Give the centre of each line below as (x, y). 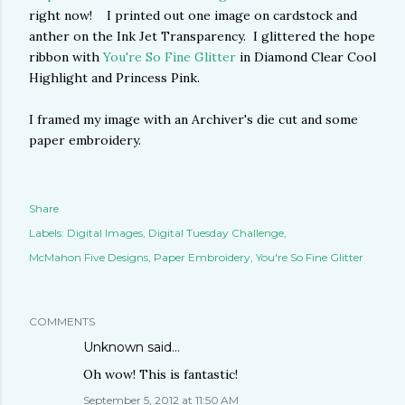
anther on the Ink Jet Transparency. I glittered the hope (202, 37)
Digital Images (105, 233)
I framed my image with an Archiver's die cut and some (193, 120)
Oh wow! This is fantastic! (160, 375)
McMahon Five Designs (89, 258)
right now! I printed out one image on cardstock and (193, 16)
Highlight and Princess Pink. (114, 78)
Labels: (47, 233)
